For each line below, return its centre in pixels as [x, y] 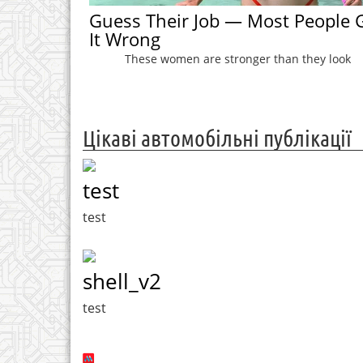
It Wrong [124, 38]
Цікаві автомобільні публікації [217, 138]
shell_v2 [122, 282]
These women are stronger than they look [237, 58]
